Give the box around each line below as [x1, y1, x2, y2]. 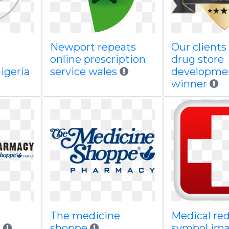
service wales [50, 65, 120, 78]
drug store [171, 53, 224, 65]
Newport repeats [50, 41, 136, 53]
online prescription [50, 53, 146, 65]
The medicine [50, 210, 120, 222]
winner [171, 78, 207, 90]
